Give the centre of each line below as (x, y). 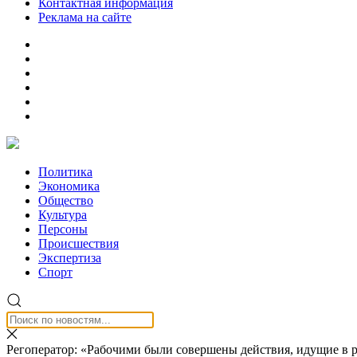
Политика (65, 172)
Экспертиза (70, 258)
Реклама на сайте (85, 17)
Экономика (69, 186)
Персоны (63, 229)
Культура (63, 215)
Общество (66, 200)
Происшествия (78, 243)
